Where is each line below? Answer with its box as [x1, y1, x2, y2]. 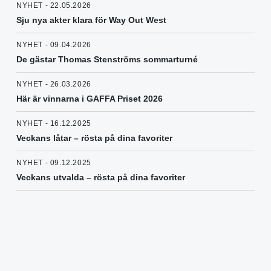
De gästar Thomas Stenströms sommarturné [16, 54, 198, 65]
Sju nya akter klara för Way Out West [16, 15, 166, 25]
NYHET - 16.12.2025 [16, 119, 91, 128]
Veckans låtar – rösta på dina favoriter [16, 133, 172, 143]
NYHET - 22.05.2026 [16, 1, 91, 10]
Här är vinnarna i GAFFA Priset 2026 [16, 94, 163, 104]
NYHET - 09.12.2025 [16, 158, 91, 168]
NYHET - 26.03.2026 [16, 80, 91, 89]
